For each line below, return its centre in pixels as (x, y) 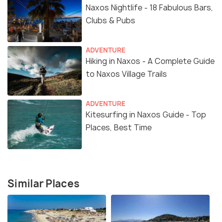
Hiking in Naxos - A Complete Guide (150, 61)
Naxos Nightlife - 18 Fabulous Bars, (149, 7)
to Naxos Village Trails (126, 74)
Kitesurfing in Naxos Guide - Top (146, 114)
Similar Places (44, 183)
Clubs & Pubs (111, 20)
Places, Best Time (119, 127)
